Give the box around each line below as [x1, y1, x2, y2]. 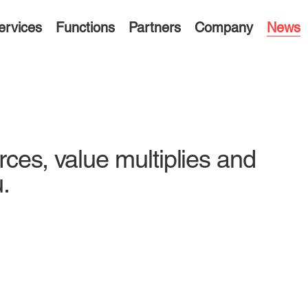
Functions [55, 19, 115, 36]
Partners [128, 19, 181, 36]
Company [194, 19, 253, 36]
